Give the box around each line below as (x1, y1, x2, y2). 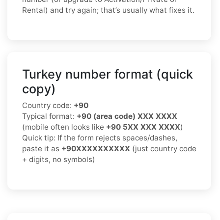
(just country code (130, 143, 196, 153)
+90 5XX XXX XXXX (106, 122, 180, 132)
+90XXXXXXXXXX (61, 143, 130, 153)
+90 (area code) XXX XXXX (77, 111, 177, 121)
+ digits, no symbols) (22, 154, 95, 164)
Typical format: (22, 111, 77, 121)
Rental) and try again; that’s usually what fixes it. (22, 5, 194, 15)
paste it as (22, 143, 61, 153)
